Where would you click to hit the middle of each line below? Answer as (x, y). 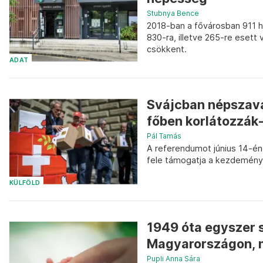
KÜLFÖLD (25, 183)
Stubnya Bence (173, 14)
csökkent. (167, 49)
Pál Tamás (164, 136)
